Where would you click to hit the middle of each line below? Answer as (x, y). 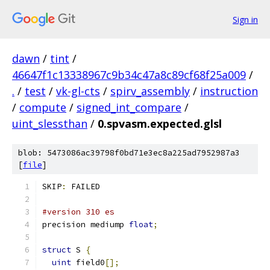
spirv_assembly (150, 91)
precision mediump (86, 224)
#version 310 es (78, 212)
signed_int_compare (129, 107)
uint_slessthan (50, 124)
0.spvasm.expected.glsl (160, 124)
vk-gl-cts (78, 91)
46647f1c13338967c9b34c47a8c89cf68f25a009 (129, 75)
